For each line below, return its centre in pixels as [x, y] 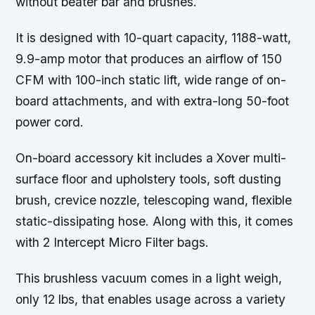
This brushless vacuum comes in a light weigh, [149, 278]
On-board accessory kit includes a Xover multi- [151, 158]
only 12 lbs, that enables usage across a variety [151, 300]
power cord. [50, 122]
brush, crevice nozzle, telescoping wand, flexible [154, 200]
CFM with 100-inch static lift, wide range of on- [151, 80]
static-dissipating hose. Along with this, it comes [155, 221]
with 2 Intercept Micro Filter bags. [112, 243]
